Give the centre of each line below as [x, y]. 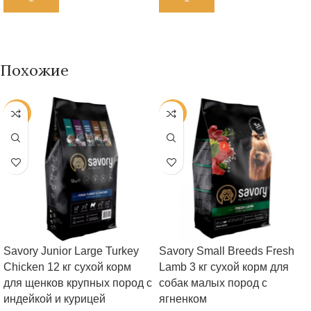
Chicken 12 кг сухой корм [67, 267]
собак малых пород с [213, 283]
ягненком [183, 299]
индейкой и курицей [54, 299]
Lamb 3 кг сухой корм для [224, 267]
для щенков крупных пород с [78, 283]
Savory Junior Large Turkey [71, 251]
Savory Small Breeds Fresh [227, 251]
